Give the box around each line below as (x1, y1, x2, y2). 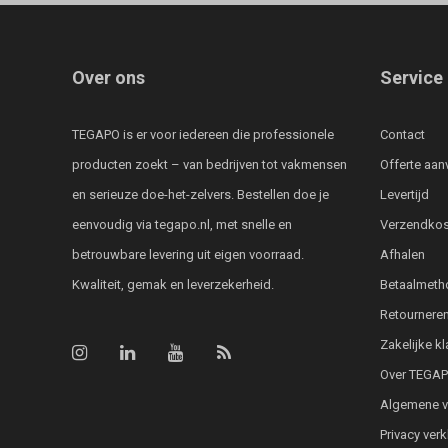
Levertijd (379, 187, 429, 203)
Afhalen (379, 247, 425, 263)
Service (379, 67, 443, 89)
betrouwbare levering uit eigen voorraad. (72, 247, 304, 263)
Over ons (72, 67, 145, 89)
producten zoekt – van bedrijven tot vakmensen (72, 157, 347, 173)
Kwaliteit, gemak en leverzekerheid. (72, 277, 274, 293)
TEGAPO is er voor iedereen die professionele (72, 127, 334, 143)
